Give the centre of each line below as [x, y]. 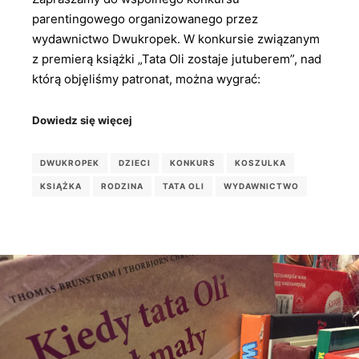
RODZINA [122, 186]
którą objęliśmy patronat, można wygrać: [146, 79]
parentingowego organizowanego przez [145, 19]
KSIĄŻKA [61, 186]
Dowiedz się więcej [82, 120]
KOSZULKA [260, 163]
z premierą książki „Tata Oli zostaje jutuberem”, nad [177, 59]
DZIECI [135, 163]
